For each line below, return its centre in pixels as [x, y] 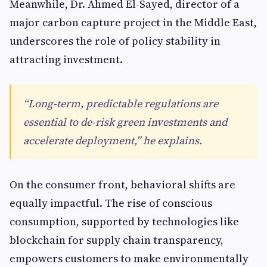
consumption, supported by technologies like [124, 221]
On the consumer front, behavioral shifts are [122, 184]
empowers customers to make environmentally [129, 258]
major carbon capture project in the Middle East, [133, 22]
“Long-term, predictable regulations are [121, 103]
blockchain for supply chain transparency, [117, 240]
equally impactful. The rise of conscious [111, 203]
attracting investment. [66, 59]
